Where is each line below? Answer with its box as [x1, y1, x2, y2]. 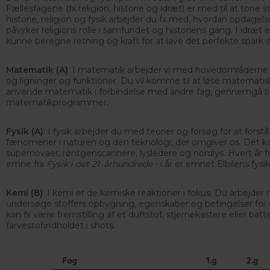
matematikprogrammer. [6, 97, 108, 108]
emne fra [6, 159, 46, 169]
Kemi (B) [6, 187, 43, 198]
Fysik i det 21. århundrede [46, 159, 155, 169]
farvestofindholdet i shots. [6, 220, 115, 231]
